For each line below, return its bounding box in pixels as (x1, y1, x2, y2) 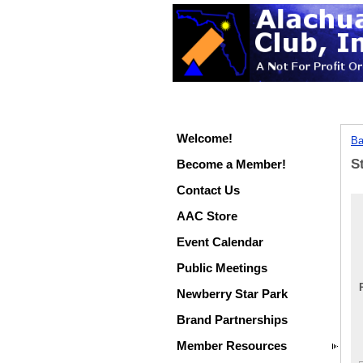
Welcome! (176, 131, 233, 145)
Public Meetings (176, 261, 267, 275)
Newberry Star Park (176, 287, 288, 301)
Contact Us (176, 183, 240, 197)
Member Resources (176, 339, 287, 352)
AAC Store (176, 209, 237, 223)
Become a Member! (176, 157, 286, 171)
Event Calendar (176, 235, 263, 249)
